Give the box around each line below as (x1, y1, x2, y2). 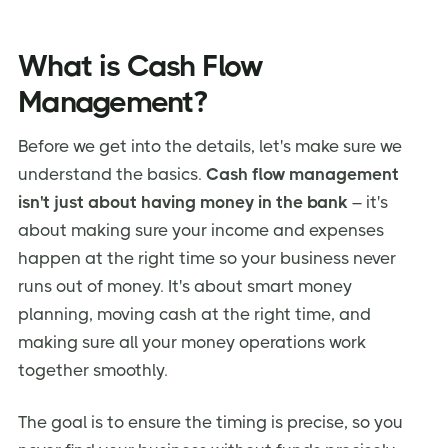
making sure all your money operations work (18, 331, 366, 352)
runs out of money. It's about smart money (18, 275, 352, 296)
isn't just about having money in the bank (18, 191, 348, 212)
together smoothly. (18, 359, 168, 380)
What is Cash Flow (18, 48, 263, 83)
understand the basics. (18, 163, 206, 184)
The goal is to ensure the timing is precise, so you (18, 411, 403, 432)
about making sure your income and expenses (18, 219, 384, 240)
